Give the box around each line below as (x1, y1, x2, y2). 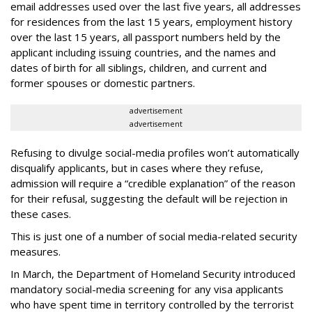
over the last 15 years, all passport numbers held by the (10, 30, 281, 44)
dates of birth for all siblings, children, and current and (10, 61, 267, 75)
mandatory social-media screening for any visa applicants (10, 282, 283, 296)
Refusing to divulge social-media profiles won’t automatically (10, 146, 299, 159)
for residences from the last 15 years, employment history (10, 15, 292, 29)
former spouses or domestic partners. (10, 76, 195, 90)
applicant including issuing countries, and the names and (10, 45, 276, 59)
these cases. (10, 207, 71, 221)
